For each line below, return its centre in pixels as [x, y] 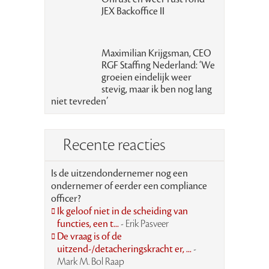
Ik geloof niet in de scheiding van [122, 211]
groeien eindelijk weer [146, 77]
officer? [66, 198]
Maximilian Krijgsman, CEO [156, 53]
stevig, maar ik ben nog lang [156, 89]
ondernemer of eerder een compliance [129, 186]
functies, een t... [89, 224]
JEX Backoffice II [133, 11]
